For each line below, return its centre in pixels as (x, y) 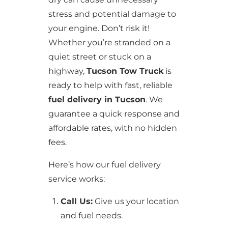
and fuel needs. (91, 216)
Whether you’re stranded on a (109, 42)
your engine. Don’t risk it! (99, 28)
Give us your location (136, 201)
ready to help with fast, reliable (110, 85)
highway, (67, 71)
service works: (76, 179)
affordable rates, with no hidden (112, 128)
